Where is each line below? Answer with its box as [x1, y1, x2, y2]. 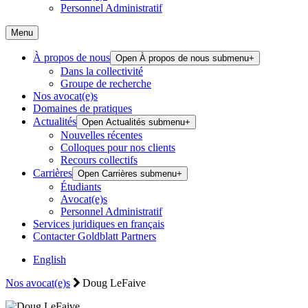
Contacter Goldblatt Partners [33, 230, 156, 242]
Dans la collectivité [60, 65, 143, 77]
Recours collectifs [60, 154, 137, 166]
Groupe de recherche [60, 78, 151, 89]
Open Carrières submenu [78, 168, 177, 179]
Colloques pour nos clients [60, 142, 175, 153]
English [33, 254, 66, 265]
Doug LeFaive [80, 277, 146, 289]
